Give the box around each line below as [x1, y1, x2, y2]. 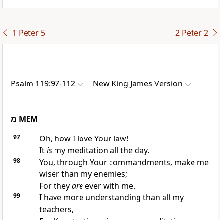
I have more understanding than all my [39, 192, 184, 203]
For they [39, 180, 72, 192]
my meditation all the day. [52, 145, 149, 156]
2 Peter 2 [175, 27, 208, 39]
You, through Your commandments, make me [39, 157, 209, 168]
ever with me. [82, 180, 135, 192]
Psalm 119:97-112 [11, 78, 75, 89]
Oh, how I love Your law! [39, 133, 128, 144]
